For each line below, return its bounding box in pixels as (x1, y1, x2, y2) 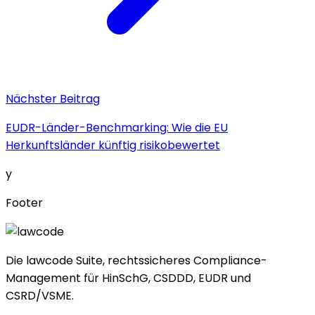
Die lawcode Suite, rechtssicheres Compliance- (6, 252, 267, 269)
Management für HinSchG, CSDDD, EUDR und (6, 269, 251, 286)
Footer (6, 194, 43, 211)
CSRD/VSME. (6, 287, 74, 304)
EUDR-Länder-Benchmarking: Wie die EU (6, 119, 228, 136)
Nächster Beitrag (6, 90, 100, 107)
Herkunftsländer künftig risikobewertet (6, 136, 220, 153)
